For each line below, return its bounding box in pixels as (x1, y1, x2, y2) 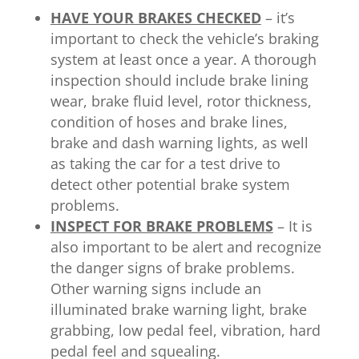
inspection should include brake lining (50, 70, 309, 90)
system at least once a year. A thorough (50, 49, 317, 69)
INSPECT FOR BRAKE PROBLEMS (50, 216, 273, 236)
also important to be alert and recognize (50, 236, 321, 256)
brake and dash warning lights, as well (50, 132, 309, 152)
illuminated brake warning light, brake (50, 299, 307, 319)
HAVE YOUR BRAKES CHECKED (50, 7, 261, 27)
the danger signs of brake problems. (50, 257, 295, 277)
